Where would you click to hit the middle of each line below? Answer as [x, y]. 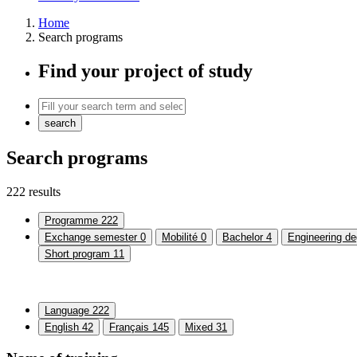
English [63, 327]
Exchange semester [92, 237]
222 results [33, 191]
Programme [73, 220]
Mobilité [181, 237]
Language [69, 310]
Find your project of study [145, 71]
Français [131, 327]
